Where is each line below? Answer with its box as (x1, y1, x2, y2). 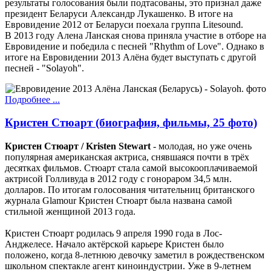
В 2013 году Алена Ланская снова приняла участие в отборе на (5, 30, 266, 41)
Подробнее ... (5, 94, 60, 105)
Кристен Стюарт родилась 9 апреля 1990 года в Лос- (5, 227, 222, 238)
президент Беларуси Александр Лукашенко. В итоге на (5, 8, 233, 19)
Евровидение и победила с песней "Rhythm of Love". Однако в (5, 41, 264, 51)
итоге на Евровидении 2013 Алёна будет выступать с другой (5, 51, 256, 62)
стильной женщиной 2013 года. (5, 206, 135, 217)
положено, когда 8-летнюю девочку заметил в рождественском (5, 249, 264, 260)
